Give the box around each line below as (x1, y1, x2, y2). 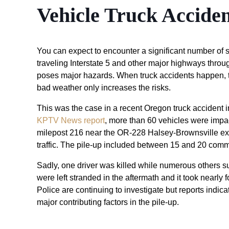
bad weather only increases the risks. (37, 83, 173, 93)
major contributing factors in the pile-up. (37, 198, 181, 207)
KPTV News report (37, 116, 105, 125)
